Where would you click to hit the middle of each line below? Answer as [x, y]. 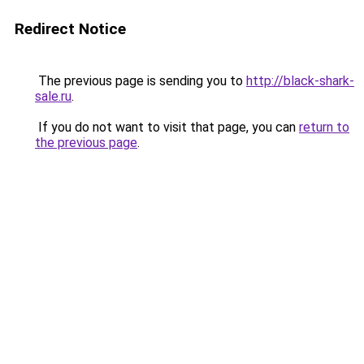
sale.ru [53, 96]
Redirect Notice [70, 29]
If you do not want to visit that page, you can [167, 127]
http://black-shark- [300, 81]
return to [324, 127]
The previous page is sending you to [141, 81]
